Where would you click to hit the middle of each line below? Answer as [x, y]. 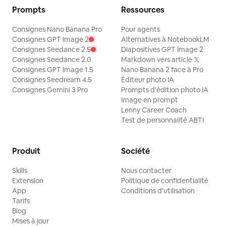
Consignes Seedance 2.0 [51, 60]
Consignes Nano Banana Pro [57, 29]
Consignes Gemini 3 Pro [50, 90]
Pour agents [140, 29]
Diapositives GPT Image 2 [162, 49]
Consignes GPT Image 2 [50, 39]
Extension [28, 181]
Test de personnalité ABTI [162, 120]
